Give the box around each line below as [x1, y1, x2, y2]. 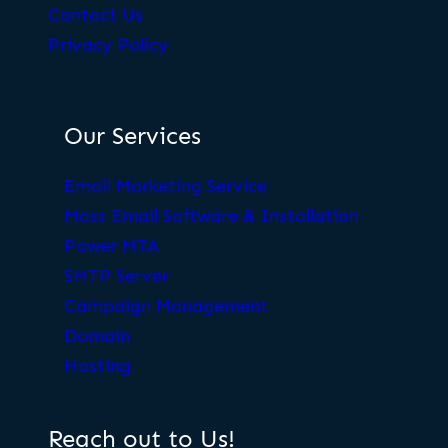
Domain [64, 325, 130, 348]
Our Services [64, 120, 201, 150]
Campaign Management [64, 295, 268, 318]
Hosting [64, 355, 131, 378]
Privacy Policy [48, 34, 168, 57]
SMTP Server [64, 265, 169, 288]
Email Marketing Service [64, 175, 267, 198]
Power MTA [64, 235, 159, 258]
